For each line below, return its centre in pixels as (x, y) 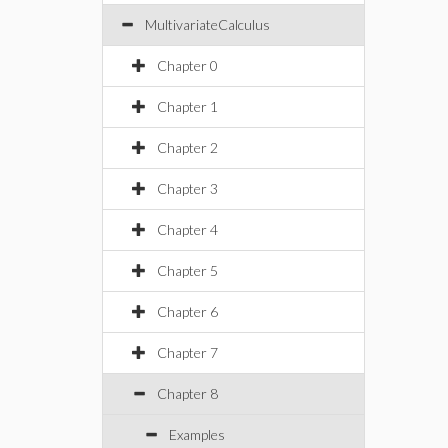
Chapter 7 (187, 352)
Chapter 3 (187, 188)
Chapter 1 (187, 106)
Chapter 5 (187, 270)
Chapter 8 (187, 393)
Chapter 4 (187, 229)
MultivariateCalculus (207, 24)
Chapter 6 (187, 311)
